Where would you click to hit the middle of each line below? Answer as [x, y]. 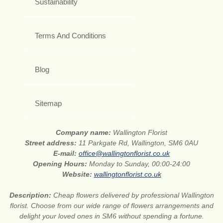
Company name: [84, 132]
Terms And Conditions [70, 35]
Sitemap [48, 103]
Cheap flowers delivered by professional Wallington [133, 195]
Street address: [52, 143]
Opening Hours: [61, 164]
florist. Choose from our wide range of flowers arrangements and [111, 205]
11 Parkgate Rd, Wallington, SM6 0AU [138, 143]
